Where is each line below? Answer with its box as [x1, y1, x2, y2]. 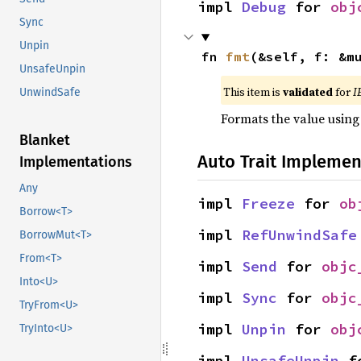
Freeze [242, 194, 295, 213]
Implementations [19, 153, 132, 172]
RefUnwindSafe [242, 226, 357, 244]
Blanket [19, 131, 70, 150]
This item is [222, 84, 283, 100]
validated [282, 84, 333, 100]
